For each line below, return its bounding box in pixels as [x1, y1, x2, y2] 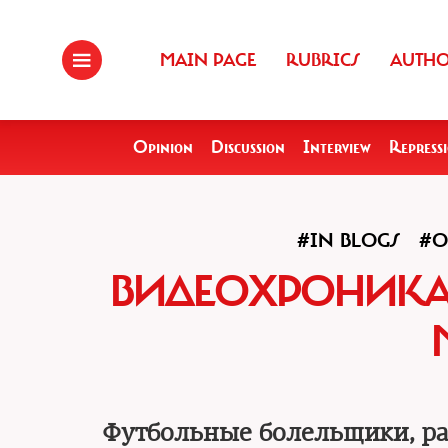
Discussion [211, 136, 285, 158]
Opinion [133, 136, 193, 158]
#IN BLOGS [297, 228, 400, 253]
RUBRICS [286, 49, 360, 71]
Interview [303, 136, 371, 158]
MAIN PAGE [160, 49, 256, 71]
